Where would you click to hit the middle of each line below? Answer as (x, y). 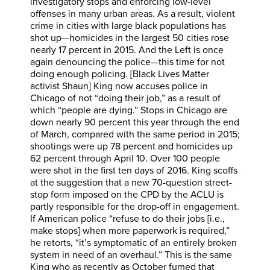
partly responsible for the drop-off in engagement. (135, 206)
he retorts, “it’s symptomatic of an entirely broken (133, 243)
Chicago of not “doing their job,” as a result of (125, 98)
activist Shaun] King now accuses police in (119, 86)
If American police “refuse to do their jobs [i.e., (127, 218)
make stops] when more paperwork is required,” (130, 231)
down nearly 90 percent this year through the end (135, 122)
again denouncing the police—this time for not (127, 62)
